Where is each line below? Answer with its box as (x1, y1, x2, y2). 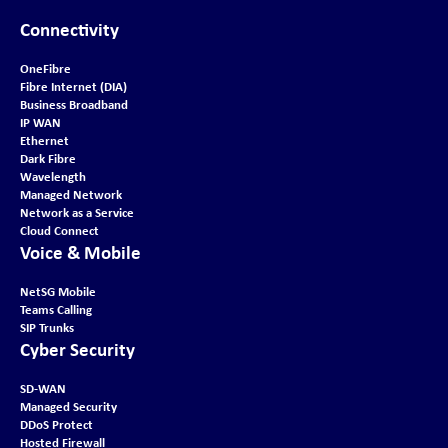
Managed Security (20, 397, 117, 416)
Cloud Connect (20, 221, 99, 240)
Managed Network (20, 185, 122, 204)
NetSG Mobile (20, 282, 96, 301)
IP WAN (20, 113, 61, 132)
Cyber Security (20, 336, 135, 363)
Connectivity (20, 16, 119, 43)
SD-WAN (20, 379, 66, 398)
